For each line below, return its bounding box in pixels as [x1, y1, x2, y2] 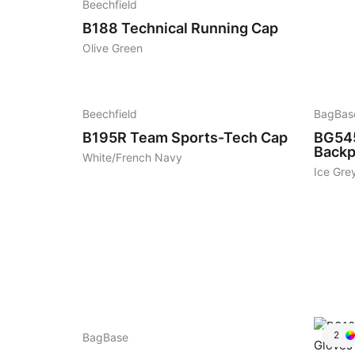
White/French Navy [82, 151, 182, 164]
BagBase [82, 331, 128, 344]
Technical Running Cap [121, 20, 278, 36]
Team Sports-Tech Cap [130, 129, 288, 146]
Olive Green [82, 42, 143, 55]
